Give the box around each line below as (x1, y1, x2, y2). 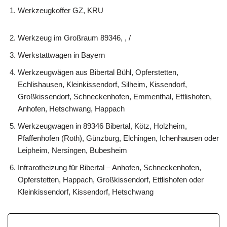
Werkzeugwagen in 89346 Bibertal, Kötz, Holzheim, (18, 121, 187, 130)
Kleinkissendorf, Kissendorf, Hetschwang (18, 187, 154, 196)
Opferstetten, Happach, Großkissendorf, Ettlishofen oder (18, 175, 204, 184)
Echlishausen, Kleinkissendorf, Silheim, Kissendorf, (18, 80, 187, 89)
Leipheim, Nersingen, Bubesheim (18, 145, 127, 155)
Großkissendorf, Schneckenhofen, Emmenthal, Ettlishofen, (18, 92, 212, 101)
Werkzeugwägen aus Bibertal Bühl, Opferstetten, (18, 67, 178, 77)
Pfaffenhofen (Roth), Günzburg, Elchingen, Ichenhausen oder (18, 133, 219, 142)
